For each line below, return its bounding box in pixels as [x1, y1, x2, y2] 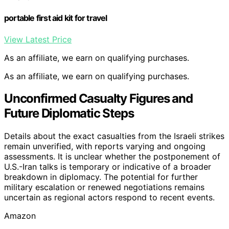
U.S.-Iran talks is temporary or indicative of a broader [4, 162, 211, 172]
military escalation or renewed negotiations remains [4, 182, 204, 193]
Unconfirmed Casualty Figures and [4, 91, 193, 106]
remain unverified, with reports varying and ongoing [4, 141, 205, 152]
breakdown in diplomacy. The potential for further [4, 172, 198, 182]
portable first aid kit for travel [4, 13, 107, 24]
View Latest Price [4, 34, 72, 44]
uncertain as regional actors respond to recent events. [4, 192, 215, 203]
